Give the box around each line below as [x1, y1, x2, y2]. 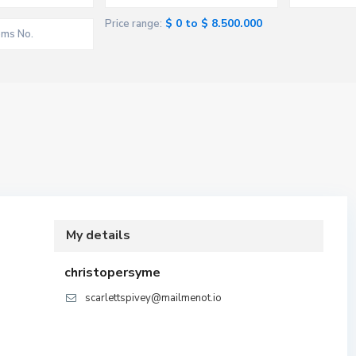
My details [66, 226, 130, 244]
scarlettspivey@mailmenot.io [85, 291, 222, 305]
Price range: [105, 17, 162, 31]
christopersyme [64, 264, 161, 281]
